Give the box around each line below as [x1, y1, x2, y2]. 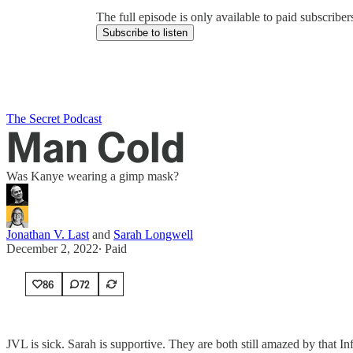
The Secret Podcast [6, 112, 102, 125]
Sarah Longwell [113, 228, 193, 241]
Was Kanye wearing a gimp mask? [6, 169, 179, 183]
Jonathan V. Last [6, 228, 89, 241]
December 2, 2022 [6, 242, 98, 255]
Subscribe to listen [102, 27, 188, 39]
